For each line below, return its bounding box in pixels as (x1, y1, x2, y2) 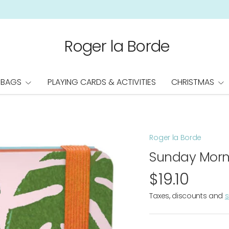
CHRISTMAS (171, 76, 214, 88)
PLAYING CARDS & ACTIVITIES (48, 76, 156, 88)
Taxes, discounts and (149, 191, 225, 201)
